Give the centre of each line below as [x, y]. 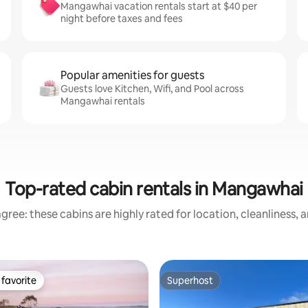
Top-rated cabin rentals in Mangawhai [154, 189]
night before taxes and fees [122, 19]
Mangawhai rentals [103, 101]
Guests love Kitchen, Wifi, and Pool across [152, 89]
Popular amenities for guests [132, 75]
